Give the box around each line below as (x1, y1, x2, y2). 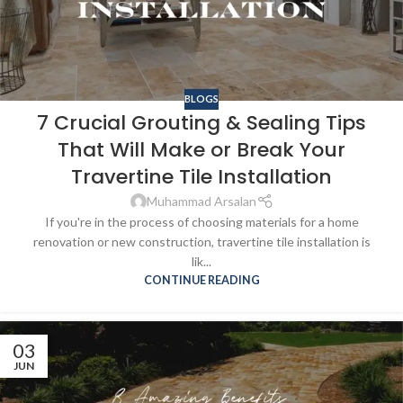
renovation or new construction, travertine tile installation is (32, 233, 371, 249)
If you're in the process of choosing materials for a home (44, 213, 359, 229)
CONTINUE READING (143, 273, 260, 287)
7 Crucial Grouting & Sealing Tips (37, 108, 366, 137)
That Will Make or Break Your (58, 135, 345, 164)
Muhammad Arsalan (146, 193, 256, 209)
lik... (192, 253, 211, 269)
